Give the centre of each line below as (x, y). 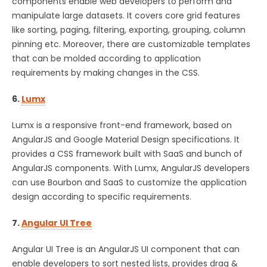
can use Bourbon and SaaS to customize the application (129, 182)
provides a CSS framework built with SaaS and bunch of (127, 153)
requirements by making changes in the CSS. (106, 72)
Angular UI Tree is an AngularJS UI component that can (126, 249)
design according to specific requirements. (102, 196)
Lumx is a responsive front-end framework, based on (122, 125)
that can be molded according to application (106, 58)
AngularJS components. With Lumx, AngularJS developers (131, 168)
